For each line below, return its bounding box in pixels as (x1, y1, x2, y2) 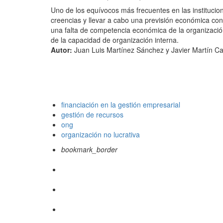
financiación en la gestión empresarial (61, 100, 180, 110)
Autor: (51, 45, 72, 55)
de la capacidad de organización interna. (51, 35, 179, 45)
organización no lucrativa (61, 129, 140, 140)
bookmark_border (61, 144, 117, 155)
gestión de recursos (61, 110, 123, 120)
